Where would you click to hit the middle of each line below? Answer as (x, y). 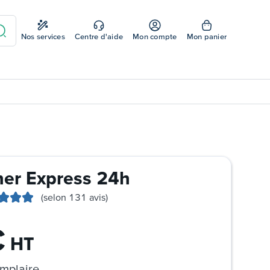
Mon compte (155, 36)
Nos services (43, 36)
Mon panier (206, 36)
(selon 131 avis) (74, 197)
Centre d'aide (99, 36)
